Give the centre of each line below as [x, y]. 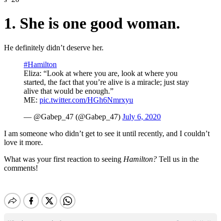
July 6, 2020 [142, 116]
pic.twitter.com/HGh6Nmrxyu [86, 100]
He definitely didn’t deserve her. [54, 47]
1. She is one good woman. [92, 23]
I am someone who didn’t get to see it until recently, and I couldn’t [107, 133]
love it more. [23, 142]
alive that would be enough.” [69, 91]
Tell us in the [179, 159]
